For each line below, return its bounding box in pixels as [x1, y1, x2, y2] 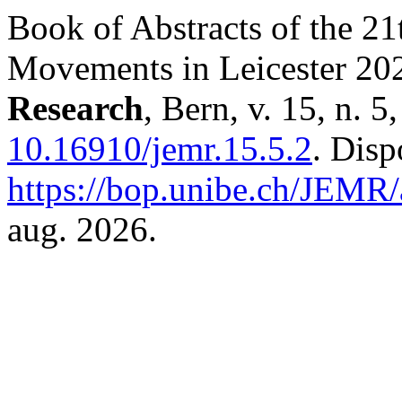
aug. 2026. [7, 210, 157, 249]
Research [7, 89, 144, 127]
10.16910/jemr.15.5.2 [7, 129, 312, 168]
